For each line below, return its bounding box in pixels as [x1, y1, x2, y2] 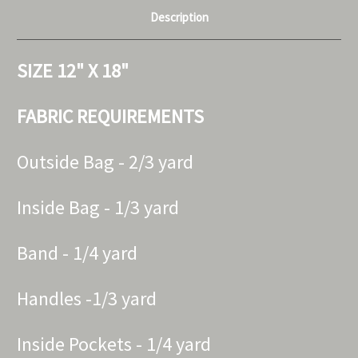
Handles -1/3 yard [17, 285, 157, 311]
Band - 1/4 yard [17, 240, 137, 265]
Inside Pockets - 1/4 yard [17, 331, 211, 356]
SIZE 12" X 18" [17, 58, 129, 83]
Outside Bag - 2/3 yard [17, 149, 193, 174]
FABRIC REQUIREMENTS [17, 103, 204, 129]
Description [149, 9, 209, 25]
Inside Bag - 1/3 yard [17, 194, 179, 220]
